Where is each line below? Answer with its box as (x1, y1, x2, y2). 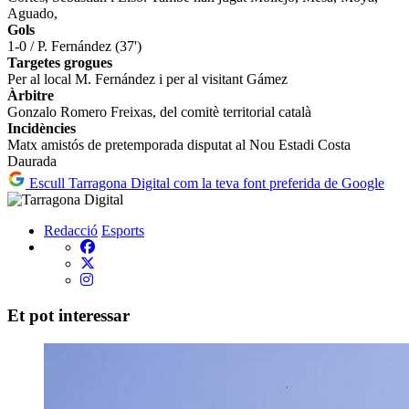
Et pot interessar (7, 306, 130, 326)
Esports (101, 223, 144, 239)
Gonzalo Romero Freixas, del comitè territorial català (7, 104, 311, 121)
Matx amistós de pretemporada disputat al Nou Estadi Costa (7, 137, 351, 153)
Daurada (7, 153, 57, 170)
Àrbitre (7, 88, 54, 104)
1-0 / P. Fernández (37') (7, 38, 142, 55)
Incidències (7, 121, 76, 137)
